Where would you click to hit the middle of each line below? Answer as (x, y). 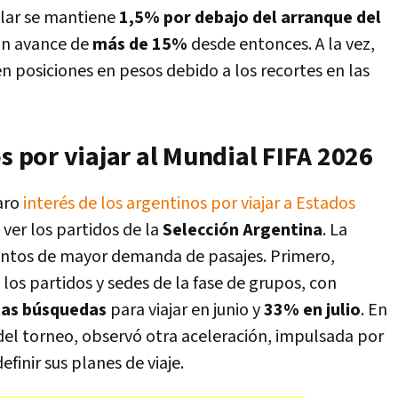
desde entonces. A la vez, (281, 44)
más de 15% (140, 44)
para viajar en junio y (185, 310)
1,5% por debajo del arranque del (250, 18)
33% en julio (312, 310)
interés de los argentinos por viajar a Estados (189, 203)
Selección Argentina (243, 230)
